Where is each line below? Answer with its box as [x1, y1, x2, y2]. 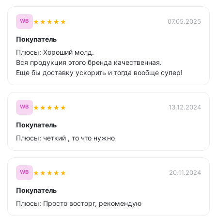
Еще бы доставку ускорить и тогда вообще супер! [16, 68, 183, 77]
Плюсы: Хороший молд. [16, 48, 94, 56]
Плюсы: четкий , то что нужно [16, 134, 115, 142]
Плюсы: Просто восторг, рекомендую [16, 199, 141, 207]
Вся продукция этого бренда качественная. [16, 58, 162, 66]
